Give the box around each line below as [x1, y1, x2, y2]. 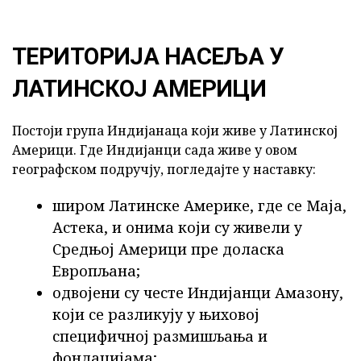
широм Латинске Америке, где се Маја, [52, 195, 346, 215]
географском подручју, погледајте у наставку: [12, 160, 316, 178]
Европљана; [52, 260, 140, 280]
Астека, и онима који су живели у [52, 217, 302, 237]
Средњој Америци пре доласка [52, 239, 284, 259]
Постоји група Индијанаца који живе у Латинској [12, 121, 338, 139]
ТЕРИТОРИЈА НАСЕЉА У [12, 42, 284, 70]
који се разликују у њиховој [52, 304, 259, 324]
